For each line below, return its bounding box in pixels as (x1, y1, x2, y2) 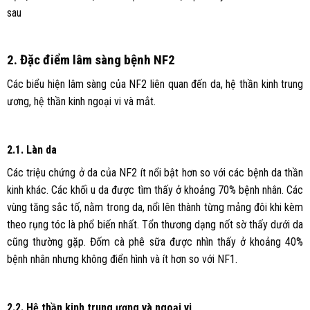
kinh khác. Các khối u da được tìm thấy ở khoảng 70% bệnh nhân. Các (6, 183, 304, 197)
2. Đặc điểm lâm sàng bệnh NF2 (6, 52, 175, 69)
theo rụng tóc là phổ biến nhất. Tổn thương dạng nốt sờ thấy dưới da (6, 217, 304, 231)
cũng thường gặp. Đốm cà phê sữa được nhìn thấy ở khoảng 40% (6, 235, 304, 248)
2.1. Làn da (6, 143, 57, 156)
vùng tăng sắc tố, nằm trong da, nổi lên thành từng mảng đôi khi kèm (6, 200, 304, 214)
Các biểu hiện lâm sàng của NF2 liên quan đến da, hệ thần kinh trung (6, 77, 304, 91)
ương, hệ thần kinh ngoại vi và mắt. (6, 94, 156, 108)
